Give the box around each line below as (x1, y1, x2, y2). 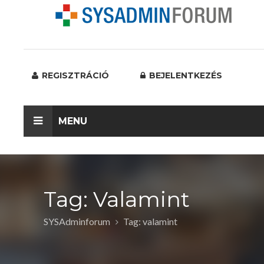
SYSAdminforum (44, 216, 110, 227)
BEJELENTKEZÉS (147, 70, 222, 81)
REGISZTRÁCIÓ (39, 70, 109, 81)
